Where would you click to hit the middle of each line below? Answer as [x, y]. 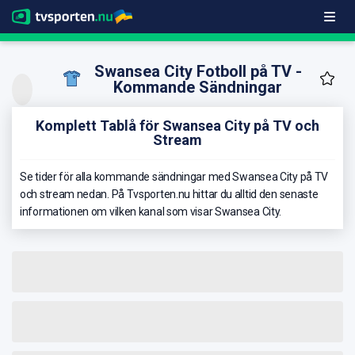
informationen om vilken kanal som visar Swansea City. [151, 211]
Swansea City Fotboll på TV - [198, 72]
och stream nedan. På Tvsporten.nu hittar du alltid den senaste [169, 194]
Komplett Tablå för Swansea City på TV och [177, 125]
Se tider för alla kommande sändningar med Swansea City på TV [174, 176]
